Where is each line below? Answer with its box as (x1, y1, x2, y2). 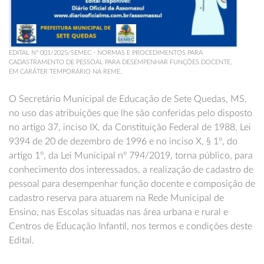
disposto (217, 108, 252, 118)
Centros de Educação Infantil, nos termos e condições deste (9, 221, 252, 231)
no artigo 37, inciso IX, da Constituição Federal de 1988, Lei (9, 122, 251, 132)
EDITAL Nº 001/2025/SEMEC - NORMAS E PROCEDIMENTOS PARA (9, 49, 203, 56)
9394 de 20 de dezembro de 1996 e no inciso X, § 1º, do (9, 136, 237, 146)
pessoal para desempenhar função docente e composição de (9, 179, 255, 189)
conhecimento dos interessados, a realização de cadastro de (9, 164, 253, 174)
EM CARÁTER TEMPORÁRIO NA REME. (9, 68, 122, 75)
